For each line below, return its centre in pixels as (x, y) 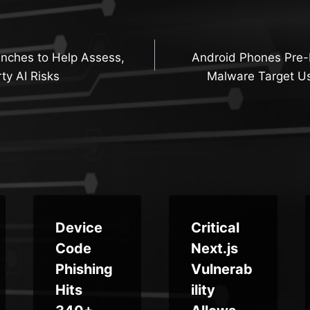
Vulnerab (222, 269)
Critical (215, 227)
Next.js (215, 248)
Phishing (84, 269)
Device (79, 227)
